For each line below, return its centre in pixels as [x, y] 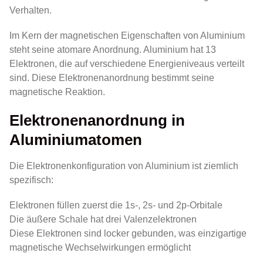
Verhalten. [31, 11]
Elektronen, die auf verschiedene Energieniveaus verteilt [127, 64]
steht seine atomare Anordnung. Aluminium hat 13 [113, 50]
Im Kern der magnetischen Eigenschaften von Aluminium [127, 36]
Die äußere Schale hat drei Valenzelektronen [103, 219]
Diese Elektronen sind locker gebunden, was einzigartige [128, 233]
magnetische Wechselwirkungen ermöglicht [100, 247]
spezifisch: [31, 180]
